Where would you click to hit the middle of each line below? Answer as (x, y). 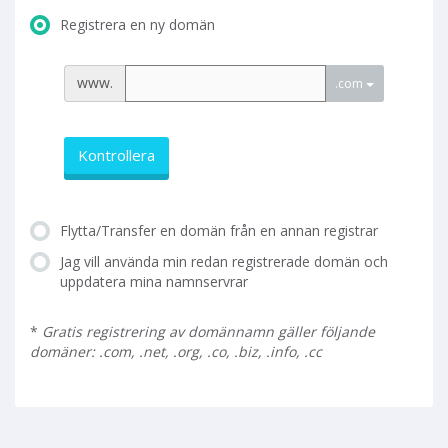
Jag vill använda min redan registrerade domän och (224, 261)
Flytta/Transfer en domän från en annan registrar (219, 230)
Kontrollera (116, 155)
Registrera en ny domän (137, 25)
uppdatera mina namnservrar (154, 281)
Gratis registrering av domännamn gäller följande (208, 331)
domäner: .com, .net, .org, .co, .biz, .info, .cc (176, 351)
